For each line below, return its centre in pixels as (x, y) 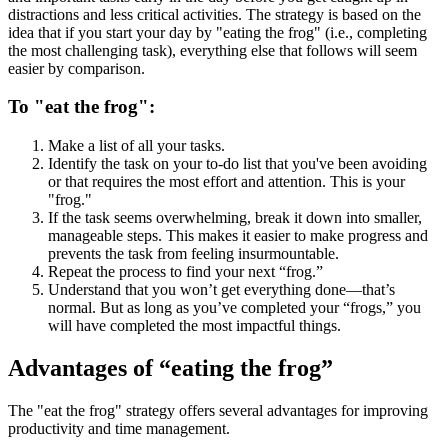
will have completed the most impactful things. (196, 326)
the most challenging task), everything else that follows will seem (212, 50)
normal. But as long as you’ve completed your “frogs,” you (234, 308)
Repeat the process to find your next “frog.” (185, 272)
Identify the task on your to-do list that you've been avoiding (237, 164)
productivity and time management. (121, 428)
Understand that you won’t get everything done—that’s (221, 290)
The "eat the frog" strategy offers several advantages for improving (218, 410)
